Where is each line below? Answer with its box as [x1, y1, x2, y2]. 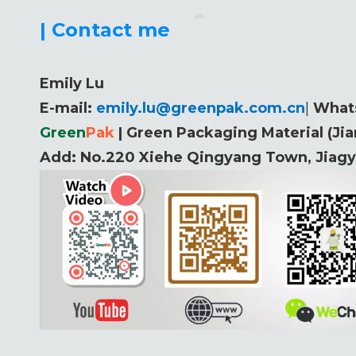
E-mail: [40, 99, 96, 117]
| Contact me [40, 18, 170, 41]
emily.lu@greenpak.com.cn [96, 99, 305, 117]
